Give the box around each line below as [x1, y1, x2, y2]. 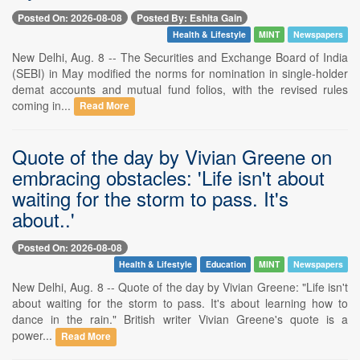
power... [12, 326, 55, 343]
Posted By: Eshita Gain [137, 10, 242, 25]
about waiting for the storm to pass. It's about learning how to [12, 294, 348, 311]
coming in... [12, 96, 74, 113]
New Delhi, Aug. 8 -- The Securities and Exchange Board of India [12, 48, 348, 65]
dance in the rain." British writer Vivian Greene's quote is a [12, 310, 348, 327]
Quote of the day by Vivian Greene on [12, 141, 332, 170]
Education [205, 257, 246, 270]
